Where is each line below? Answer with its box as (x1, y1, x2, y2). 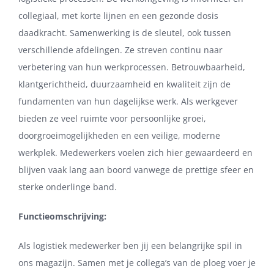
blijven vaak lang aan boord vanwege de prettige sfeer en (18, 164, 254, 176)
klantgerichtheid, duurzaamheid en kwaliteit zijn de (18, 78, 231, 91)
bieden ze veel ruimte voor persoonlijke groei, (18, 113, 206, 125)
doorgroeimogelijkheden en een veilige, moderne (18, 130, 220, 142)
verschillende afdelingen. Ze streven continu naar (18, 44, 223, 56)
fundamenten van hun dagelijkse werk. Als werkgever (18, 95, 238, 108)
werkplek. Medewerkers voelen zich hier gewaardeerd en (18, 147, 253, 159)
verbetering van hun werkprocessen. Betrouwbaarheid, (18, 61, 245, 73)
